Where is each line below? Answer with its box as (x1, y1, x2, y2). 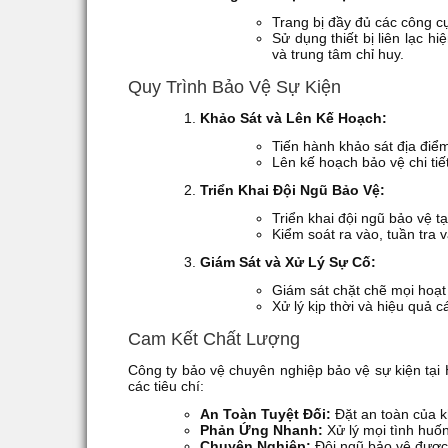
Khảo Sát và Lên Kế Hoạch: (200, 109, 387, 126)
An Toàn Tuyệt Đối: (200, 405, 331, 422)
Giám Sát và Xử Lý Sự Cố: (200, 253, 376, 270)
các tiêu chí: (128, 377, 204, 394)
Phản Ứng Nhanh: (200, 421, 323, 438)
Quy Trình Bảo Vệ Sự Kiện (128, 76, 341, 97)
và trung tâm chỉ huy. (272, 45, 404, 62)
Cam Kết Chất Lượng (128, 328, 300, 349)
